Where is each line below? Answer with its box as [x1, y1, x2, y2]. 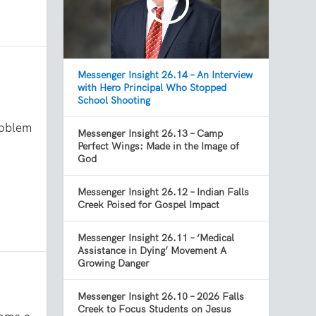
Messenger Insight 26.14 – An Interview [78, 68, 253, 82]
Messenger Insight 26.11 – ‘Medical [78, 231, 235, 245]
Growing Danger [78, 257, 150, 270]
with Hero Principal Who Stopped [78, 81, 227, 95]
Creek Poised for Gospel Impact [78, 198, 220, 212]
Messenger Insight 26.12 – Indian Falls [78, 186, 250, 199]
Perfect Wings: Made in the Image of [78, 140, 240, 153]
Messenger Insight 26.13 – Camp [78, 127, 224, 140]
